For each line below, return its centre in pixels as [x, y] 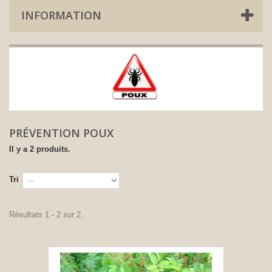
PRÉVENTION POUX [63, 133]
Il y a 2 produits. [40, 149]
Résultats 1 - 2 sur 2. [46, 214]
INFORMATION [61, 15]
